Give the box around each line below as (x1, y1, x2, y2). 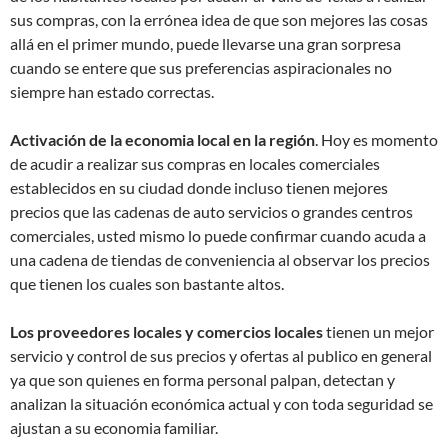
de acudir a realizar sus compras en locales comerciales (10, 154, 380, 174)
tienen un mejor (323, 322, 434, 342)
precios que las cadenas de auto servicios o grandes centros (10, 202, 413, 222)
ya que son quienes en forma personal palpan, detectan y (10, 370, 395, 390)
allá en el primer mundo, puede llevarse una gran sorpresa (10, 34, 401, 54)
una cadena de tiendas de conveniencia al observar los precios (10, 250, 430, 270)
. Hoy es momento (315, 130, 438, 150)
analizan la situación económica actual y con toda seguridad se (10, 394, 433, 414)
